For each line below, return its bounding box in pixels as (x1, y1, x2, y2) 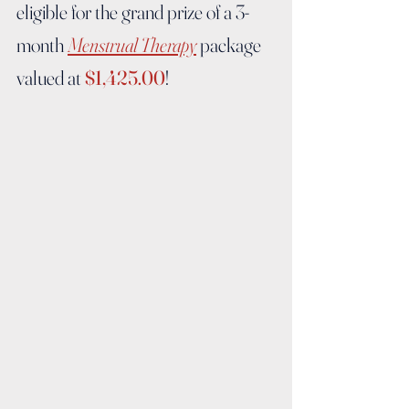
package (196, 32, 265, 58)
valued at (16, 65, 85, 91)
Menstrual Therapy (68, 32, 196, 58)
